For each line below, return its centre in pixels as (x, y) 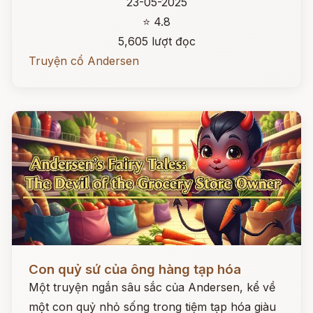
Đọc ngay (37, 259)
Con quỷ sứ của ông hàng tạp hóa (135, 269)
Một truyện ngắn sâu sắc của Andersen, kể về (152, 287)
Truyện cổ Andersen (84, 61)
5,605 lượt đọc (156, 41)
